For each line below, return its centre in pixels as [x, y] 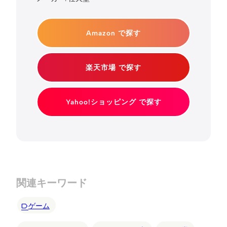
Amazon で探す [113, 33]
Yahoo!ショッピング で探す [113, 102]
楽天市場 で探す [113, 67]
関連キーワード [52, 183]
